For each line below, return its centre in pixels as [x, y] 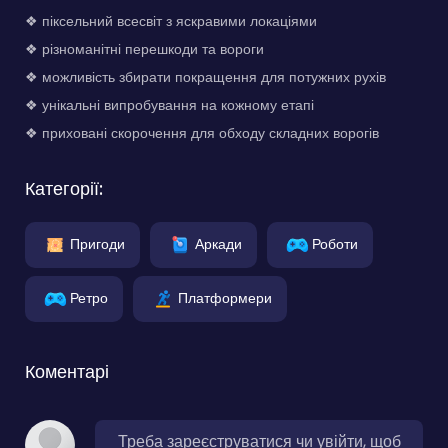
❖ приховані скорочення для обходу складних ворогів [202, 133]
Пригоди [97, 243]
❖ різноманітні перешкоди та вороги [144, 49]
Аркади [218, 243]
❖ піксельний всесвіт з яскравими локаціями [171, 21]
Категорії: [64, 189]
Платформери [225, 297]
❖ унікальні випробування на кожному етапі [169, 105]
